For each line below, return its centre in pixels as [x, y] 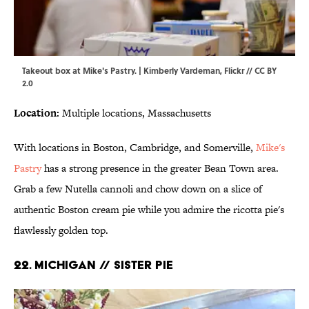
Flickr [234, 71]
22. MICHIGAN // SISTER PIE [93, 265]
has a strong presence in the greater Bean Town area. [160, 168]
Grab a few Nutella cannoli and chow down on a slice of [138, 189]
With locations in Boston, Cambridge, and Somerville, [135, 148]
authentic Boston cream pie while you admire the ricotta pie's [149, 210]
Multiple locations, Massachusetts [135, 113]
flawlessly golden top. [61, 230]
